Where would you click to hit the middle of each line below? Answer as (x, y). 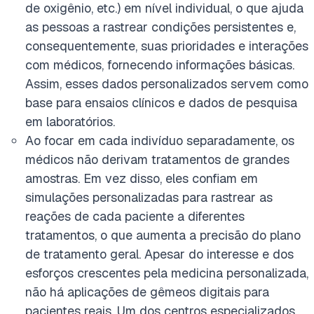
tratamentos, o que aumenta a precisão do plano (163, 235)
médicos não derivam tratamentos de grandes (157, 159)
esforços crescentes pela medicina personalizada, (167, 273)
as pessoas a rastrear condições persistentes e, (161, 27)
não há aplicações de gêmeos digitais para (147, 292)
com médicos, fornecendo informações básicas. (160, 65)
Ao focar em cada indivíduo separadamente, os (160, 141)
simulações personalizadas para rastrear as (149, 197)
